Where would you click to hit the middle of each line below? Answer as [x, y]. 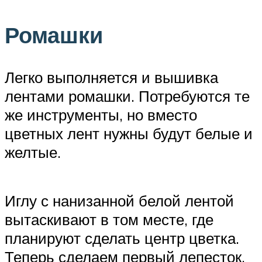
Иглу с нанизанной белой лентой [119, 201]
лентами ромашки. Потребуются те [127, 96]
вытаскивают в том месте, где [109, 220]
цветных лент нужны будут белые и [129, 134]
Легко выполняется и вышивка [111, 77]
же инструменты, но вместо [101, 115]
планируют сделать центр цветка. [122, 238]
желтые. [33, 152]
